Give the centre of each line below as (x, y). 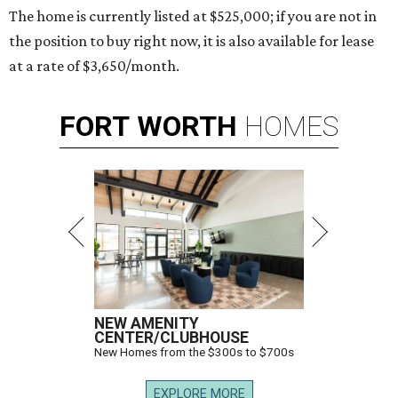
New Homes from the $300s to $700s (194, 352)
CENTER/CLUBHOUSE (171, 338)
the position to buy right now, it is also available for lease (191, 41)
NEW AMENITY (147, 324)
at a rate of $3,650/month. (94, 66)
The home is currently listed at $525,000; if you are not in (193, 16)
